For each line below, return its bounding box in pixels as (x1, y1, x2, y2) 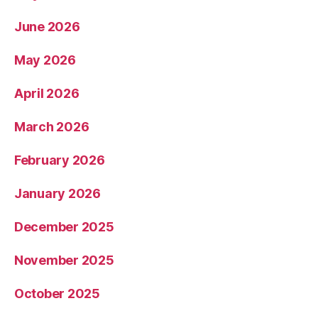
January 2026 (14, 185, 101, 201)
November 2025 (14, 252, 114, 268)
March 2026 (14, 119, 89, 134)
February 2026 (14, 152, 105, 168)
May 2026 (14, 52, 76, 67)
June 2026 (14, 18, 80, 34)
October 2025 (14, 285, 100, 301)
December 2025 (14, 219, 114, 234)
